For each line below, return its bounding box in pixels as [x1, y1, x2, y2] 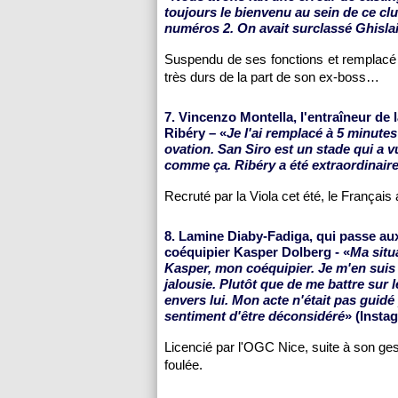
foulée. [164, 357, 203, 372]
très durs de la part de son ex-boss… [164, 69, 379, 84]
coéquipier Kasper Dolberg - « [164, 244, 350, 259]
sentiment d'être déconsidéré [164, 308, 345, 323]
